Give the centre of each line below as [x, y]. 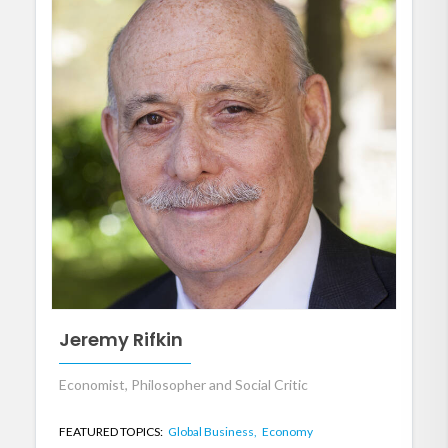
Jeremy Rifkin [121, 339]
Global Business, [213, 432]
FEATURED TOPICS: [112, 432]
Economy [287, 432]
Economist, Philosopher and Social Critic [183, 385]
